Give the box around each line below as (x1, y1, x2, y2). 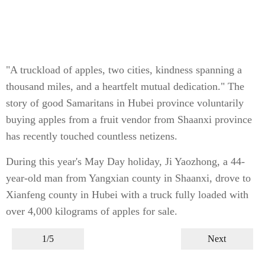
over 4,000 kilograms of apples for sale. (6, 205, 177, 217)
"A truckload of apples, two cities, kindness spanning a (6, 63, 242, 76)
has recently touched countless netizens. (6, 130, 177, 142)
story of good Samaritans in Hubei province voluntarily (6, 96, 244, 109)
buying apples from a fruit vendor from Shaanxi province (6, 113, 252, 125)
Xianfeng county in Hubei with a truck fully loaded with (6, 188, 248, 201)
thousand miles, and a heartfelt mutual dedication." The (6, 80, 244, 92)
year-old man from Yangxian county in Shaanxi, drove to (6, 172, 251, 184)
